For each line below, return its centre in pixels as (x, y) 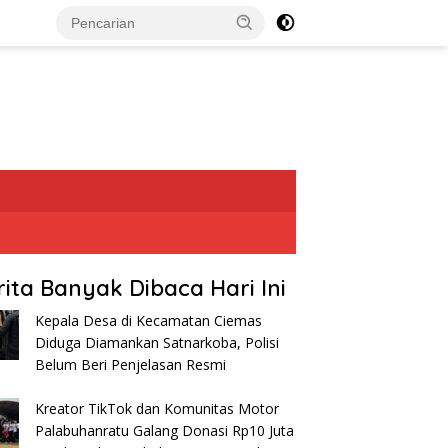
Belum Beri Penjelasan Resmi (131, 364)
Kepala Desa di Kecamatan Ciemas (149, 320)
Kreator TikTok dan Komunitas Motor (157, 408)
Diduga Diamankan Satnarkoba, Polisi (157, 342)
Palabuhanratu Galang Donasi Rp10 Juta (165, 430)
